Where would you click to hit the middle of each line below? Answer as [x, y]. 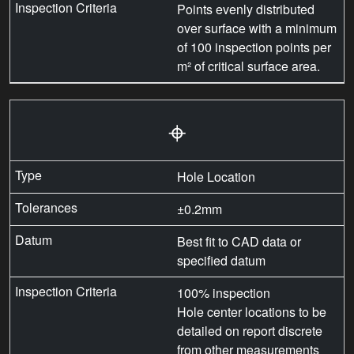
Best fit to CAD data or [239, 242]
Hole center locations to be [252, 312]
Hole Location [216, 177]
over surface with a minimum [257, 28]
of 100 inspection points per [254, 47]
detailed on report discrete [250, 331]
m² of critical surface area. [249, 66]
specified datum [221, 261]
